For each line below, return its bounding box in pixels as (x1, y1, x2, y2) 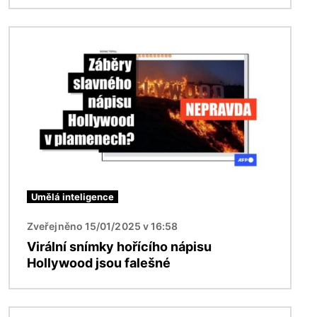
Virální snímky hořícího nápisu (27, 239, 212, 255)
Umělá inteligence (31, 191, 114, 203)
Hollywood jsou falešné (27, 255, 171, 271)
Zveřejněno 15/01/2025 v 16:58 (27, 220, 178, 233)
